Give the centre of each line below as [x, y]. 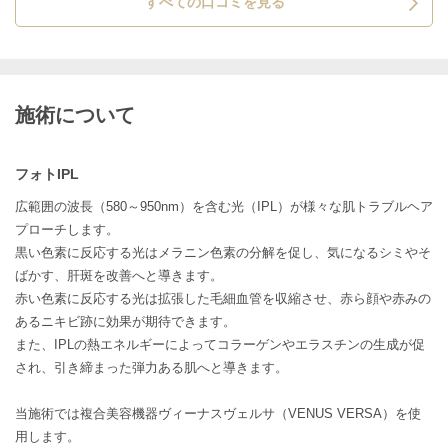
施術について [75, 114]
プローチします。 [67, 229]
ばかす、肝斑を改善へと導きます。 [119, 275]
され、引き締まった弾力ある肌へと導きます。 [151, 367]
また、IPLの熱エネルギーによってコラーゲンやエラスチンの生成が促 [220, 344]
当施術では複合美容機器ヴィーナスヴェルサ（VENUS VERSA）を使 [218, 413]
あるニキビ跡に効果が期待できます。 [125, 321]
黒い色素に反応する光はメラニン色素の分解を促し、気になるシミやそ [223, 252]
